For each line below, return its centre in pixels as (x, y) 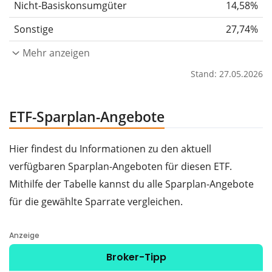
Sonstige (34, 29)
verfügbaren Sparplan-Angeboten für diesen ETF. (121, 166)
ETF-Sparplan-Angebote (87, 116)
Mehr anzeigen (56, 53)
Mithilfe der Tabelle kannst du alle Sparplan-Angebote (131, 184)
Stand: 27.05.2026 (227, 73)
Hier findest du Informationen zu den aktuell (110, 148)
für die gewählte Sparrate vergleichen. (96, 201)
